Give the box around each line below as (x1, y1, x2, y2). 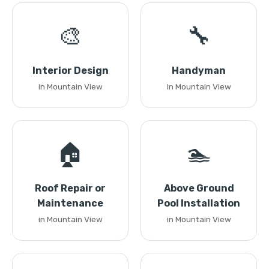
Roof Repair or (35, 183, 106, 194)
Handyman (172, 65, 226, 76)
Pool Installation (157, 198, 240, 209)
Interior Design (32, 65, 109, 76)
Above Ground (163, 183, 234, 194)
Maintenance (37, 198, 103, 209)
